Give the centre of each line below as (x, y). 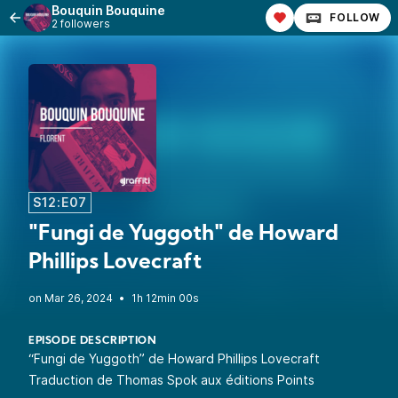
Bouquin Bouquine (108, 10)
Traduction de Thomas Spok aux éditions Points (171, 380)
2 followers (81, 24)
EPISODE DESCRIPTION (93, 341)
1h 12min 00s (165, 298)
